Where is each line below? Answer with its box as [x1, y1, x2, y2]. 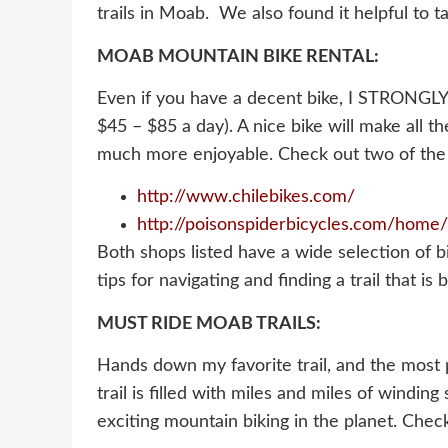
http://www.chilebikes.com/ [137, 188, 355, 207]
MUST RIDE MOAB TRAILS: [97, 314, 321, 333]
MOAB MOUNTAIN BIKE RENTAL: [97, 47, 379, 66]
